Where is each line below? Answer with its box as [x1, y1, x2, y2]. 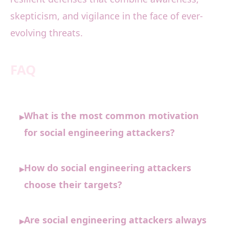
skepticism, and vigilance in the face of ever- [10, 10, 203, 22]
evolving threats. [10, 27, 83, 39]
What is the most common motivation [24, 109, 199, 122]
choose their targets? [24, 178, 122, 191]
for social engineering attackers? [24, 126, 175, 139]
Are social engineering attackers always [24, 214, 207, 226]
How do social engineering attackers [24, 162, 191, 174]
